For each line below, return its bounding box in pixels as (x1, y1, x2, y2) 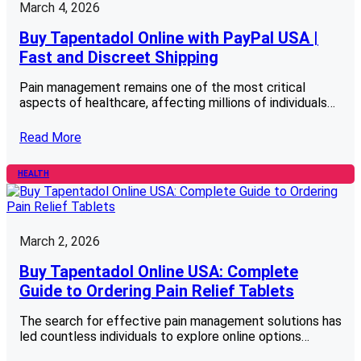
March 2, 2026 (19, 234, 100, 250)
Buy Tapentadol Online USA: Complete (19, 262, 298, 282)
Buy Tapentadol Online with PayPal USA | (19, 28, 318, 48)
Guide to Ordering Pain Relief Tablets (19, 281, 294, 301)
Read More (19, 130, 81, 146)
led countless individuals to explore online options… (19, 329, 309, 345)
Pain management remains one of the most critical (19, 80, 305, 96)
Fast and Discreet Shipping (19, 48, 218, 68)
